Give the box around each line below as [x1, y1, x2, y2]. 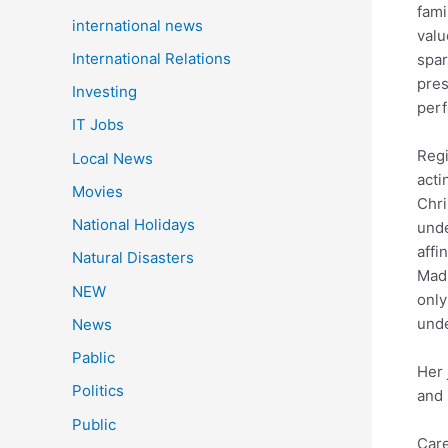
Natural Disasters [72, 248, 194, 268]
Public [72, 414, 116, 434]
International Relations [72, 48, 231, 68]
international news [72, 15, 203, 35]
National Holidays [72, 215, 195, 235]
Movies [72, 181, 123, 201]
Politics [72, 381, 124, 401]
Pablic [72, 348, 115, 368]
